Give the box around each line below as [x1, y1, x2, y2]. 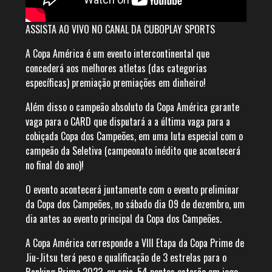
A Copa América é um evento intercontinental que [25, 46, 209, 61]
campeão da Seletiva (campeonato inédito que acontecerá [25, 143, 240, 158]
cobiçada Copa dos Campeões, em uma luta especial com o [25, 129, 243, 144]
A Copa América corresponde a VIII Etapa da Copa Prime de [25, 236, 244, 251]
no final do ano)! [25, 158, 84, 173]
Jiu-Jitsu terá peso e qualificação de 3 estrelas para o [25, 250, 226, 265]
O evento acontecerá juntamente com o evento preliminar [25, 182, 239, 197]
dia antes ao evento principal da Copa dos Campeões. [25, 211, 222, 226]
